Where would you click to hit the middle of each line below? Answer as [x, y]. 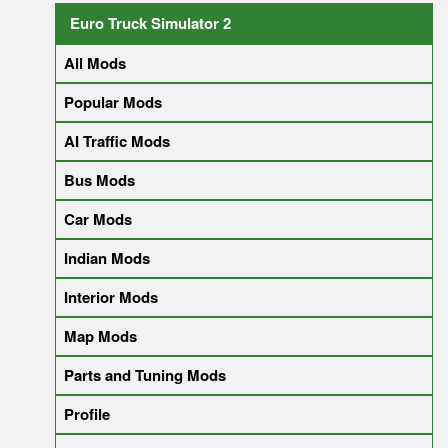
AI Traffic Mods [117, 140]
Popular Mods [113, 101]
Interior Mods [111, 296]
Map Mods [100, 335]
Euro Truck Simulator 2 [150, 22]
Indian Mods [107, 257]
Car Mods [98, 218]
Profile [87, 413]
